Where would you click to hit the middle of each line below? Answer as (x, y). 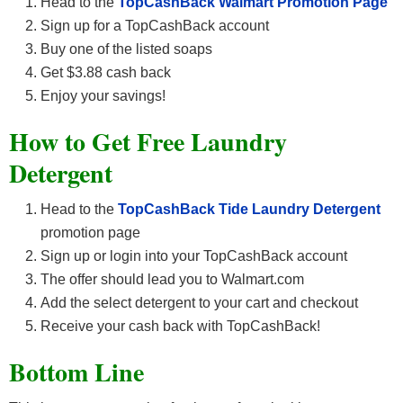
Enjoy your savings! (103, 96)
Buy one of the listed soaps (126, 49)
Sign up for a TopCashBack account (155, 26)
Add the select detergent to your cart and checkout (199, 303)
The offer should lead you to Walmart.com (172, 280)
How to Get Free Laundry (148, 142)
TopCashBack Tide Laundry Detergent (247, 210)
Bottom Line (76, 372)
